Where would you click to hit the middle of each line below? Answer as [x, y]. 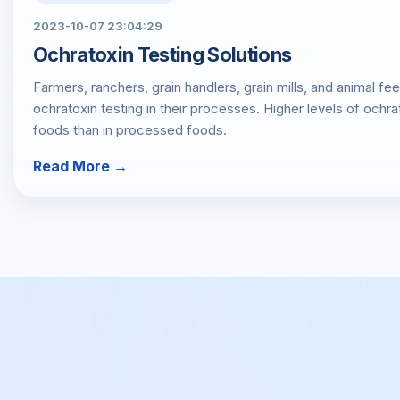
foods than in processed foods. [130, 129]
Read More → [80, 166]
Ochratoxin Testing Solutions [162, 54]
